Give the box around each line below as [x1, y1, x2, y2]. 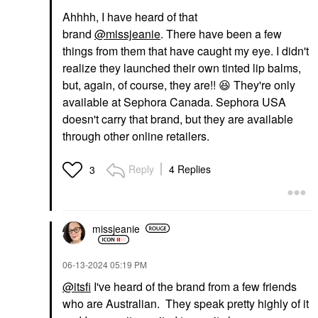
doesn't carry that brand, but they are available [62, 111, 293, 128]
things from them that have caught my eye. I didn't [62, 43, 309, 60]
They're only [231, 77, 295, 94]
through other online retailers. [62, 128, 209, 145]
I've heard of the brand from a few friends [91, 278, 297, 295]
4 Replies [169, 162, 211, 177]
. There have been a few [160, 26, 282, 43]
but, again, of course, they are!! [62, 77, 219, 94]
